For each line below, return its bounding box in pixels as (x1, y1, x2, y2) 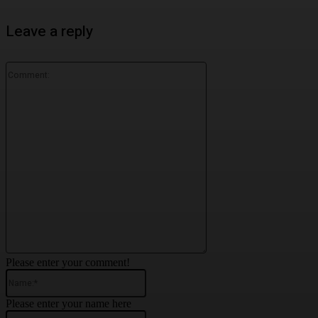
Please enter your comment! (6, 256, 130, 269)
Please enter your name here (6, 297, 131, 310)
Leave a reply (6, 21, 93, 43)
